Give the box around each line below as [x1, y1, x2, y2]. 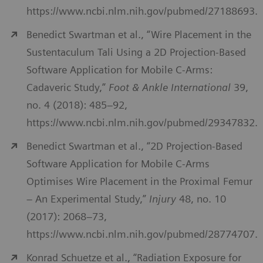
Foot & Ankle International [106, 81, 234, 94]
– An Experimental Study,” [26, 193, 149, 205]
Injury [149, 193, 176, 205]
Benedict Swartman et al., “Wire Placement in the [26, 28, 251, 41]
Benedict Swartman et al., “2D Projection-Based [26, 140, 242, 153]
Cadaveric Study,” [26, 81, 106, 94]
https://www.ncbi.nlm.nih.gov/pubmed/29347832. [26, 116, 258, 129]
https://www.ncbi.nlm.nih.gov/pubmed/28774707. [26, 228, 258, 241]
